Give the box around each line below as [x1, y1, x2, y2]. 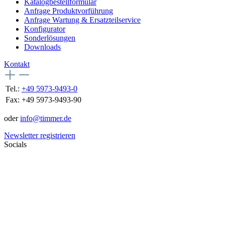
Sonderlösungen [24, 33, 75, 42]
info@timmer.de [20, 114, 71, 123]
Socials [4, 140, 27, 149]
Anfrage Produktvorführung [24, 6, 113, 15]
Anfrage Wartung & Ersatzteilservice [24, 15, 141, 24]
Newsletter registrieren [4, 131, 75, 140]
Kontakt [4, 59, 30, 68]
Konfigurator [24, 24, 65, 33]
